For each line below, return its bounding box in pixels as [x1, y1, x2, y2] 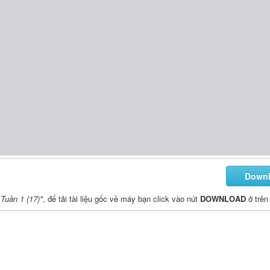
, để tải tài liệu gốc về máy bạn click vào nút [43, 192, 200, 204]
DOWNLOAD [200, 192, 246, 204]
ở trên [246, 192, 268, 204]
